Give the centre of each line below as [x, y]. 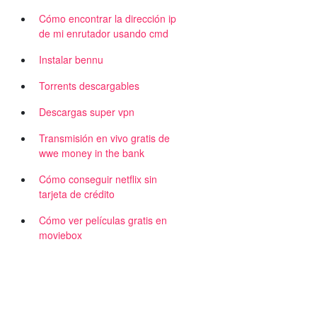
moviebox [60, 235]
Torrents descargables [89, 86]
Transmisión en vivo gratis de [104, 138]
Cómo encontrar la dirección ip [108, 18]
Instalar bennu [71, 59]
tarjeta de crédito [77, 194]
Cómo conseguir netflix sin [98, 179]
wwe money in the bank [92, 153]
